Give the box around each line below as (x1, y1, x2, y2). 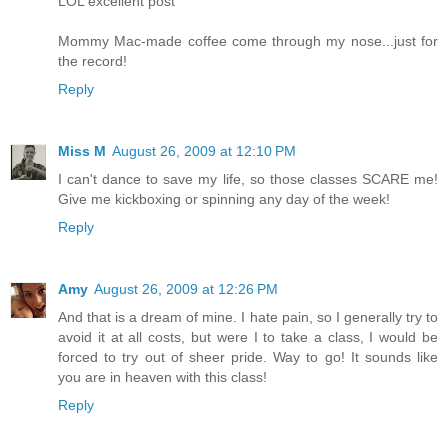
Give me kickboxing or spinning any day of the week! (58, 191, 390, 208)
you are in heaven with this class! (58, 369, 267, 386)
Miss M (58, 143, 106, 160)
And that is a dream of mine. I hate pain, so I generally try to (58, 309, 438, 326)
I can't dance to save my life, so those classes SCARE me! (58, 171, 438, 188)
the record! (58, 53, 127, 70)
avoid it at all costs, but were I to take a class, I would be (58, 329, 438, 346)
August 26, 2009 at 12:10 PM (112, 143, 296, 160)
